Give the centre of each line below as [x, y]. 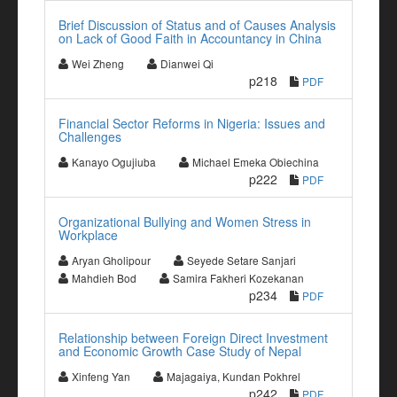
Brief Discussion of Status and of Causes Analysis [197, 25]
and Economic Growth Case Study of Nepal [180, 351]
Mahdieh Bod [104, 278]
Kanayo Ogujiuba [114, 162]
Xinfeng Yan [101, 376]
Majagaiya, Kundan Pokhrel [234, 376]
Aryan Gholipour [111, 260]
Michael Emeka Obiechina [256, 162]
